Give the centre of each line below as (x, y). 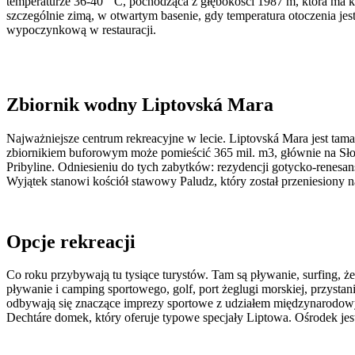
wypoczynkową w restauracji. (81, 29)
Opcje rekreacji (71, 241)
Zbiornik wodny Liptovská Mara (140, 104)
